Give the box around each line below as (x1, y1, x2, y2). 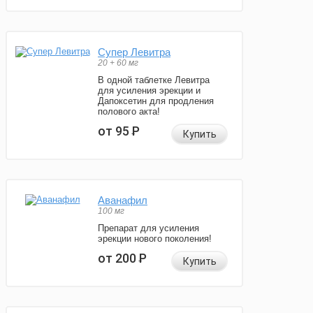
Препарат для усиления (98, 223, 199, 234)
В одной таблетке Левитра (98, 75, 210, 86)
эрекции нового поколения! (98, 233, 212, 245)
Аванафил (98, 194, 147, 207)
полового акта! (98, 106, 160, 117)
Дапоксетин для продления (98, 96, 214, 107)
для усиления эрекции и (98, 85, 201, 96)
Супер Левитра (98, 46, 170, 59)
